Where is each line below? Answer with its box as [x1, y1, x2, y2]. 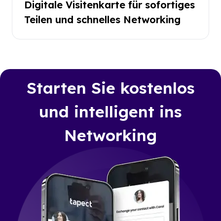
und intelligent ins [39, 101, 182, 121]
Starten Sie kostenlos [26, 77, 195, 98]
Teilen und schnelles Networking [24, 13, 181, 26]
